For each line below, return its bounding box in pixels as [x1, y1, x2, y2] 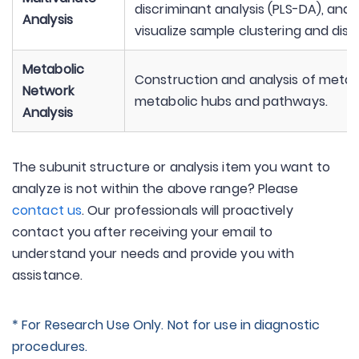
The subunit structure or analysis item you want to [12, 158, 331, 176]
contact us [12, 201, 82, 220]
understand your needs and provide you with [12, 244, 295, 263]
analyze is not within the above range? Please [12, 179, 299, 198]
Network [22, 82, 74, 100]
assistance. [12, 266, 83, 284]
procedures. [12, 337, 88, 356]
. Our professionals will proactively [82, 201, 293, 220]
